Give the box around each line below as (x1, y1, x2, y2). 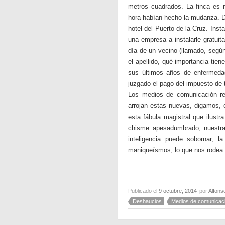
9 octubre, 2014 (159, 188, 197, 194)
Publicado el (128, 188, 159, 194)
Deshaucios (133, 198, 162, 204)
